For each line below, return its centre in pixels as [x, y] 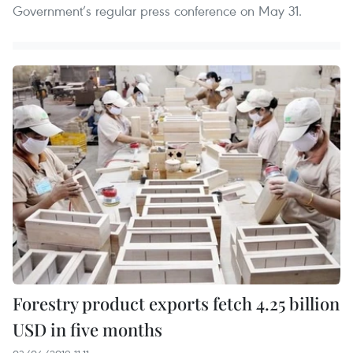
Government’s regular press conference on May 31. [157, 11]
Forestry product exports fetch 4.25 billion [176, 303]
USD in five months [87, 329]
